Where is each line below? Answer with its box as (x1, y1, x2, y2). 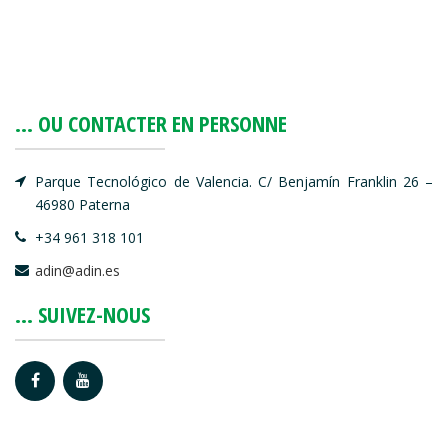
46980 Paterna (35, 195, 130, 214)
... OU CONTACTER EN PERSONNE (15, 108, 287, 138)
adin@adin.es (35, 261, 120, 280)
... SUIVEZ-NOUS (15, 299, 150, 329)
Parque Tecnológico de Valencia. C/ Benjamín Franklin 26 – (35, 172, 433, 191)
